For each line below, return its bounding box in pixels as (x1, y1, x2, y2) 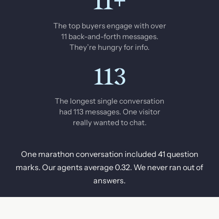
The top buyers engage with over (53, 21, 166, 31)
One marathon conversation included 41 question (21, 149, 198, 159)
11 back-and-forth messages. (61, 32, 158, 42)
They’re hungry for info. (69, 43, 150, 52)
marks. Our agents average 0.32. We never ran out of (16, 162, 203, 173)
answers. (93, 175, 126, 186)
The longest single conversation (55, 96, 164, 106)
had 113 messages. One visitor (59, 107, 160, 117)
